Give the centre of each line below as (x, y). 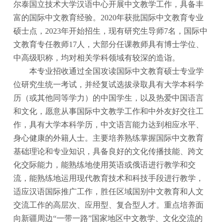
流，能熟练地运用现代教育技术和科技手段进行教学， (109, 178)
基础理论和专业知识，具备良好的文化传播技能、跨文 (109, 152)
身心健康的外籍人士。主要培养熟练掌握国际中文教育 (109, 138)
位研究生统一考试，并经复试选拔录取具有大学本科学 (109, 85)
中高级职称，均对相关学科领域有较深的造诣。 (97, 58)
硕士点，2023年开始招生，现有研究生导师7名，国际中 (111, 31)
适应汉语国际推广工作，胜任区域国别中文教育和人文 (109, 192)
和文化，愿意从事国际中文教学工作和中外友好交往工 (109, 111)
